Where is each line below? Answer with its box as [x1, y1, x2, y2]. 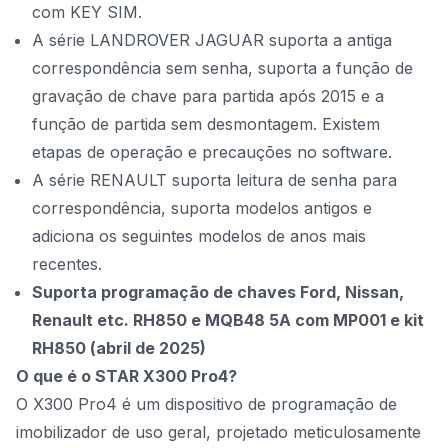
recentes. [32, 254, 102, 274]
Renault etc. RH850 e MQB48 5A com [32, 310, 333, 330]
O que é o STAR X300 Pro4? [16, 366, 237, 386]
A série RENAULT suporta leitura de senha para [32, 170, 397, 190]
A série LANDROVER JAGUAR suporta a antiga [32, 30, 392, 50]
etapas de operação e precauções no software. [32, 142, 392, 162]
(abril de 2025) [90, 338, 206, 358]
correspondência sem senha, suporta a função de [32, 58, 413, 78]
